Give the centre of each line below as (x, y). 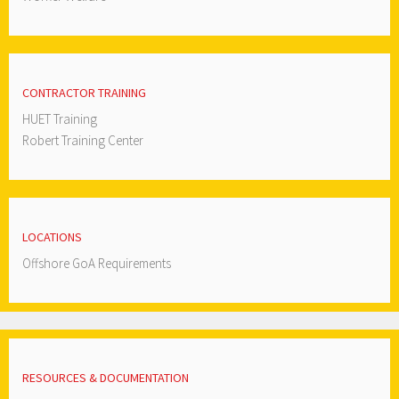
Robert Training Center (83, 140)
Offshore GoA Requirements (97, 263)
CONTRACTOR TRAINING (84, 93)
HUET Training (60, 119)
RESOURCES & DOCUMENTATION (106, 378)
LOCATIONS (52, 237)
